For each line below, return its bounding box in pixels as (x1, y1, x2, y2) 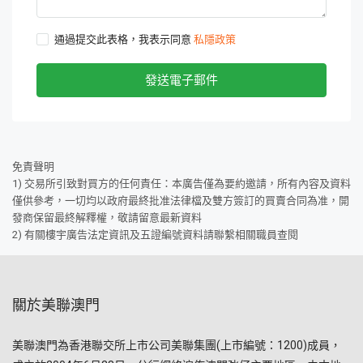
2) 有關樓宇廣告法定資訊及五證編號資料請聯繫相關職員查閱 (12, 228, 298, 241)
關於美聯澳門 (12, 297, 100, 314)
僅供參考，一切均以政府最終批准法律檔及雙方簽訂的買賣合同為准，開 (12, 194, 349, 207)
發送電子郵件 (145, 73, 218, 88)
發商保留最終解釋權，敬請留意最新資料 (12, 211, 202, 224)
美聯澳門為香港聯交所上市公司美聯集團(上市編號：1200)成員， (12, 339, 341, 352)
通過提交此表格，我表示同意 (54, 33, 194, 45)
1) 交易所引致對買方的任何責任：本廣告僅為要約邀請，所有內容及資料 (12, 177, 351, 190)
